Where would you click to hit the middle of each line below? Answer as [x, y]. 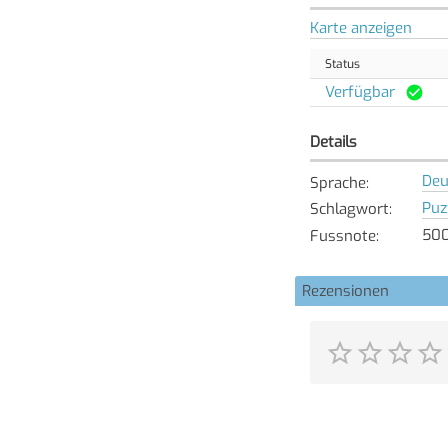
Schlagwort [349, 209]
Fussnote [342, 236]
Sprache [337, 182]
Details [333, 141]
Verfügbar [359, 91]
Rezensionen [346, 291]
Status [342, 63]
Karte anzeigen [360, 27]
